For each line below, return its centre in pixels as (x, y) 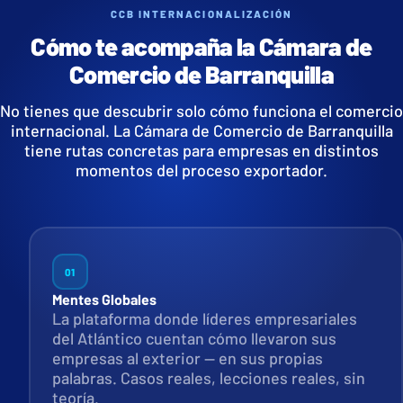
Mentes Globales (104, 299)
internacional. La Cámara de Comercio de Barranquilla (201, 131)
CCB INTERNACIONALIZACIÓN (201, 14)
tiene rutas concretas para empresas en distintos (201, 151)
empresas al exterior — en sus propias (187, 358)
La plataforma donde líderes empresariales (204, 318)
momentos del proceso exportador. (201, 170)
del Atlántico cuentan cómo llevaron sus (194, 338)
